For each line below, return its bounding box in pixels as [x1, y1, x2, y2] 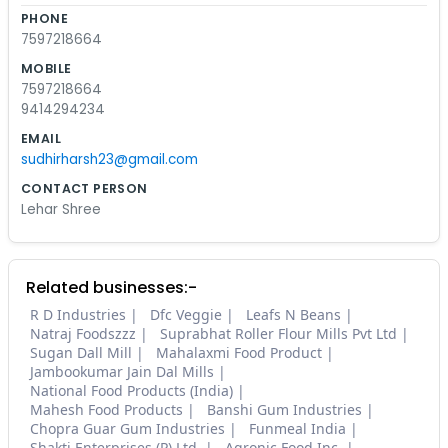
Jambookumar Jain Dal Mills [30, 362, 214, 382]
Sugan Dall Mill [30, 343, 132, 363]
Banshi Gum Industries [207, 400, 362, 420]
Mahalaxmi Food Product [156, 343, 322, 363]
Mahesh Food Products [30, 400, 183, 420]
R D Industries [30, 305, 126, 325]
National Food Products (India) [30, 381, 233, 401]
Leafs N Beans [246, 305, 341, 325]
